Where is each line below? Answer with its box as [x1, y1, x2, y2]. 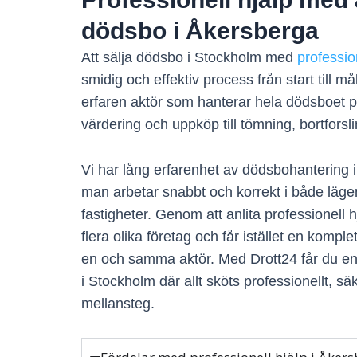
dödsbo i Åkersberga [81, 17, 319, 44]
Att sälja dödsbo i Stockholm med [81, 49, 297, 65]
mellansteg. [81, 295, 155, 312]
